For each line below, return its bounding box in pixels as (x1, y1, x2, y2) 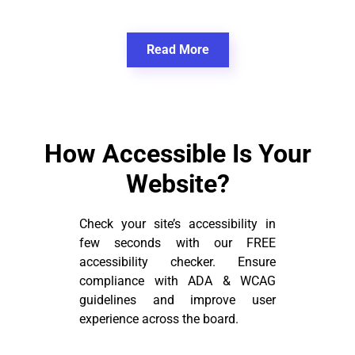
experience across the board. (79, 311, 239, 327)
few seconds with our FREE (79, 235, 276, 251)
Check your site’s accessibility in (79, 216, 276, 232)
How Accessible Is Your (44, 139, 311, 170)
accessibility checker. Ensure (79, 254, 276, 270)
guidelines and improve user (79, 292, 276, 308)
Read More (146, 42, 209, 58)
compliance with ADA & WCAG (79, 273, 276, 289)
